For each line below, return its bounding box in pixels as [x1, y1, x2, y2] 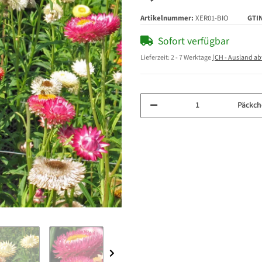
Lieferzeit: [140, 52, 171, 63]
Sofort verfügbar [158, 33, 229, 49]
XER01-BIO [195, 12, 229, 23]
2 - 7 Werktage [171, 52, 212, 63]
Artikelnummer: [140, 12, 195, 23]
